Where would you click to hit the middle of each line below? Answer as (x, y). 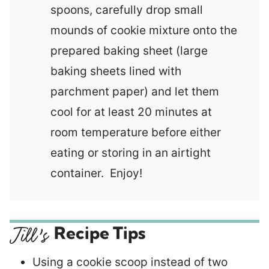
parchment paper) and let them (135, 92)
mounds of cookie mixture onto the (144, 31)
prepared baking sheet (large (129, 51)
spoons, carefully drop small (127, 10)
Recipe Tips (100, 233)
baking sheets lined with (116, 71)
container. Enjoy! (96, 174)
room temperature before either (136, 133)
